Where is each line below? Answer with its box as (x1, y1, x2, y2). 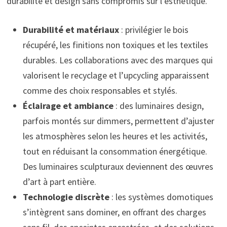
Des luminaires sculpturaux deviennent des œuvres (22, 160, 213, 172)
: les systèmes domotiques (109, 191, 213, 203)
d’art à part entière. (22, 175, 96, 187)
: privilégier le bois (119, 23, 188, 35)
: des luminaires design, (113, 99, 204, 111)
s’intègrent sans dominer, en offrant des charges (22, 206, 206, 218)
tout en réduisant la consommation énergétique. (22, 145, 207, 157)
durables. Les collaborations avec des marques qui (22, 54, 213, 66)
